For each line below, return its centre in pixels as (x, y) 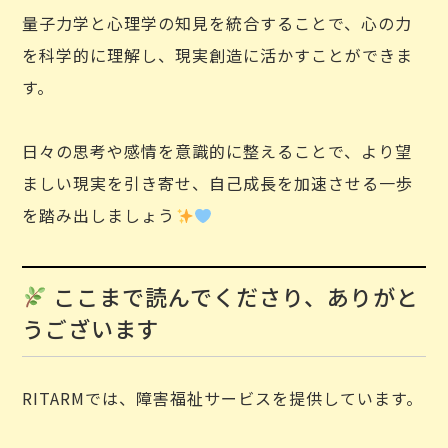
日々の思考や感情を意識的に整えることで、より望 (217, 151)
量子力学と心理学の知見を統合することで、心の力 (217, 23)
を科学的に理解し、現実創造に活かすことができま (218, 55)
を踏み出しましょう (99, 215)
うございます (91, 328)
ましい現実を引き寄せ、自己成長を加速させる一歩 (218, 183)
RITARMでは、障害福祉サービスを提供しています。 (223, 398)
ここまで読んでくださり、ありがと (233, 296)
